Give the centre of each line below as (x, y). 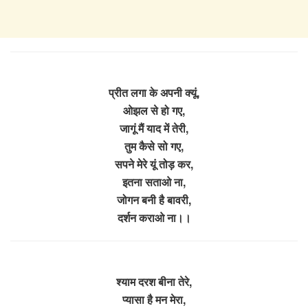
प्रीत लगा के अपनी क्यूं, (154, 92)
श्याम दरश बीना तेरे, (154, 281)
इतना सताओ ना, (154, 181)
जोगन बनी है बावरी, (154, 199)
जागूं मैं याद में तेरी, (154, 128)
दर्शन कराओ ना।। (154, 217)
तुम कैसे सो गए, (154, 146)
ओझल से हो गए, (154, 110)
